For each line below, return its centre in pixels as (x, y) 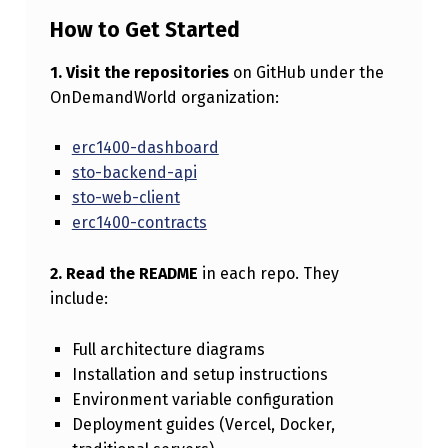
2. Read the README (123, 274)
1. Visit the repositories (139, 72)
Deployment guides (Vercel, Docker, (203, 425)
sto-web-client (125, 198)
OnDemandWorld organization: (164, 97)
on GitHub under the (306, 72)
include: (78, 299)
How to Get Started (144, 30)
